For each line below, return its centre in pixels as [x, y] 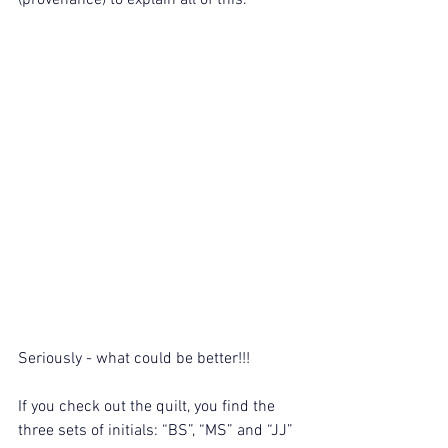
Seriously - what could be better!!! [134, 359]
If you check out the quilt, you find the [148, 407]
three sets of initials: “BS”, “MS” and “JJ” [157, 431]
